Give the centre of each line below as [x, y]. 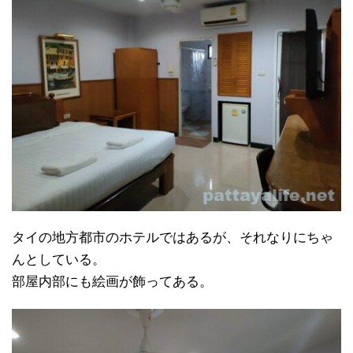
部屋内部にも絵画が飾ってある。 [112, 282]
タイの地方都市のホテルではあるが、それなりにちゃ [173, 238]
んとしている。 [59, 260]
